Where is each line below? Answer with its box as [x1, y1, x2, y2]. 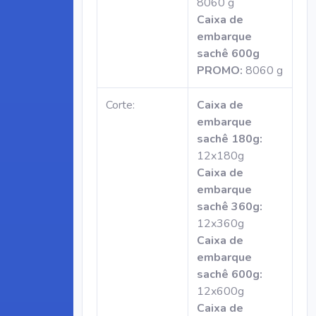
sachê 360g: [197, 199, 262, 214]
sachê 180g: [197, 131, 262, 147]
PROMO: [197, 63, 243, 78]
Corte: [106, 97, 135, 113]
